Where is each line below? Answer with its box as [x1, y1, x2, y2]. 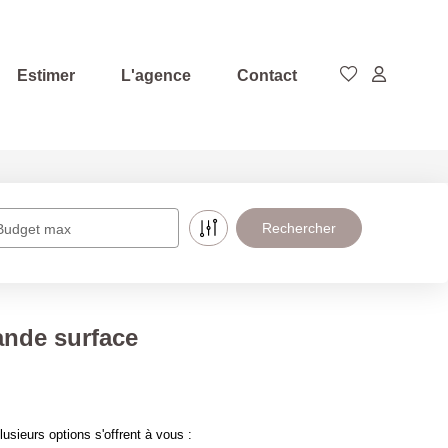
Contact [237, 66, 297, 84]
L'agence [121, 66, 191, 84]
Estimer [17, 66, 75, 84]
